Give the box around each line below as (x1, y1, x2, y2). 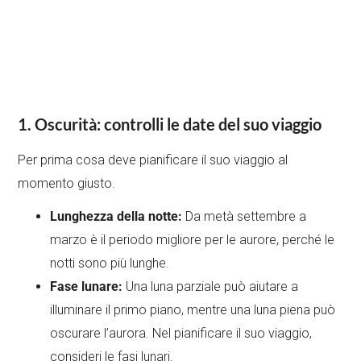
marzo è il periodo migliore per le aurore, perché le (50, 232, 335, 248)
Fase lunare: (50, 279, 123, 295)
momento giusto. (18, 176, 116, 192)
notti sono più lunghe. (50, 255, 170, 272)
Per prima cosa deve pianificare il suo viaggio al (18, 152, 288, 168)
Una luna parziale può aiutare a (122, 279, 299, 295)
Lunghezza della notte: (50, 209, 183, 225)
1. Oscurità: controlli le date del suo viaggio (18, 114, 322, 135)
